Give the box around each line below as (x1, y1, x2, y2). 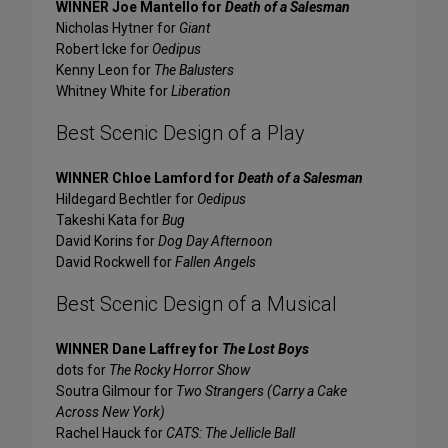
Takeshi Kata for (56, 212, 162, 229)
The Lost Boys (222, 341, 309, 358)
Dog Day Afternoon (158, 233, 273, 250)
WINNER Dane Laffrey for (56, 341, 222, 358)
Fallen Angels (175, 254, 256, 271)
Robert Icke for (56, 41, 152, 58)
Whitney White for (56, 83, 171, 100)
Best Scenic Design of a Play (56, 121, 305, 146)
